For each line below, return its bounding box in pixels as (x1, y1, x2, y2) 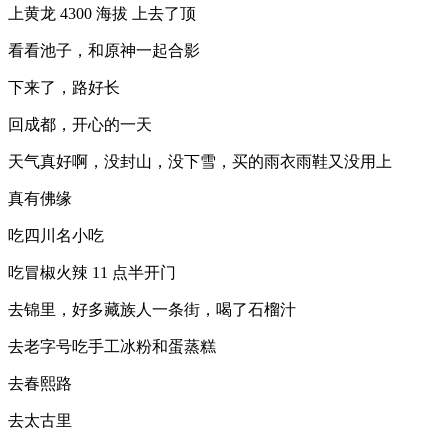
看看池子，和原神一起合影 (8, 42, 200, 59)
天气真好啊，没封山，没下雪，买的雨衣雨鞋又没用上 (8, 153, 392, 170)
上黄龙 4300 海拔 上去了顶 (8, 5, 196, 22)
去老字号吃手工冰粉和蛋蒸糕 (8, 338, 216, 355)
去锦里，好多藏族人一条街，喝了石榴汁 (8, 301, 296, 318)
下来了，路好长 (8, 79, 120, 96)
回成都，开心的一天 (8, 116, 152, 133)
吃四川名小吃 (8, 227, 104, 244)
